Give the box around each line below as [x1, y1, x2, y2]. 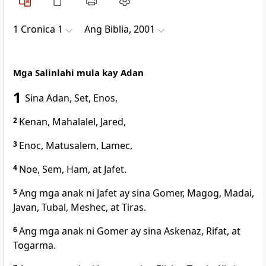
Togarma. [13, 239, 56, 252]
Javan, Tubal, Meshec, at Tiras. [13, 201, 146, 214]
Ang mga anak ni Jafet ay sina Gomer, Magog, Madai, [19, 186, 254, 200]
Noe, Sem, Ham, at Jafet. [19, 163, 126, 176]
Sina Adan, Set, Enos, [25, 91, 118, 105]
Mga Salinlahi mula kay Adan [13, 66, 144, 79]
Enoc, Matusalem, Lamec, [19, 139, 132, 153]
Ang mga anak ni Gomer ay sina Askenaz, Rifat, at [19, 224, 240, 238]
